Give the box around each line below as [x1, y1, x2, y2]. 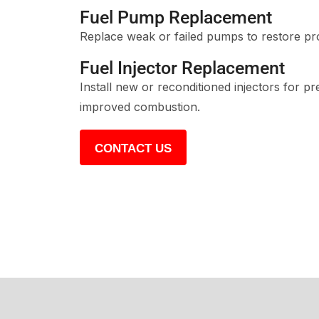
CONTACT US [95, 142, 172, 155]
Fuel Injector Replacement [80, 58, 285, 78]
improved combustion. [80, 100, 200, 114]
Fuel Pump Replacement [80, 7, 272, 28]
